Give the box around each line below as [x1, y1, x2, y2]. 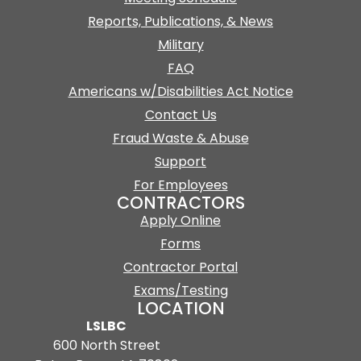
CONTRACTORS [116, 190, 245, 214]
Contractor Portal [123, 257, 238, 276]
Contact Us [144, 105, 217, 124]
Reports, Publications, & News [88, 11, 273, 31]
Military [157, 35, 204, 54]
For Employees [133, 175, 228, 194]
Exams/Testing [133, 280, 228, 300]
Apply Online [140, 210, 221, 230]
